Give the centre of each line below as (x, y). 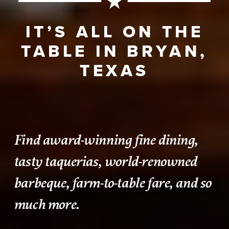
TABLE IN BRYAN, (114, 51)
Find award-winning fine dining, (106, 140)
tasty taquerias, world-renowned (105, 162)
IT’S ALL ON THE (114, 32)
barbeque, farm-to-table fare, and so (112, 183)
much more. (46, 204)
